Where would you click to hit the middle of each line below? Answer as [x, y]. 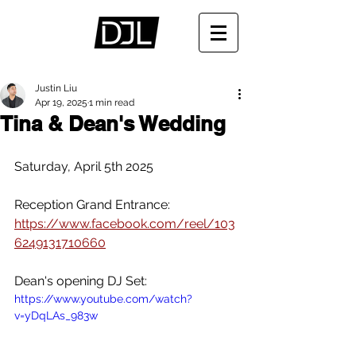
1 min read [112, 103]
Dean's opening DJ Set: [81, 281]
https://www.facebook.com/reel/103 [125, 224]
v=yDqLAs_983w [56, 315]
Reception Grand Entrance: [92, 205]
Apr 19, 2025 [61, 103]
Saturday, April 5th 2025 [84, 166]
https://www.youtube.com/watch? [103, 299]
